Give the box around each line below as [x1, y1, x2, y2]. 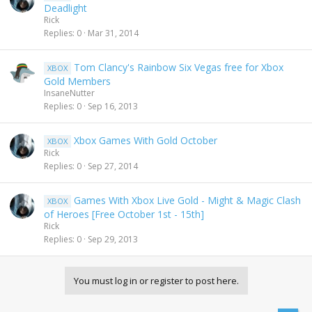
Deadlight [44, 1, 87, 15]
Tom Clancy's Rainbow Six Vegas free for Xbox [73, 61, 283, 74]
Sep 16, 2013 [88, 100, 138, 112]
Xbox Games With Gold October [73, 134, 217, 147]
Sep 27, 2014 [88, 159, 138, 172]
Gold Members [44, 75, 111, 88]
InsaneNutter [44, 87, 95, 99]
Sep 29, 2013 [88, 233, 138, 245]
